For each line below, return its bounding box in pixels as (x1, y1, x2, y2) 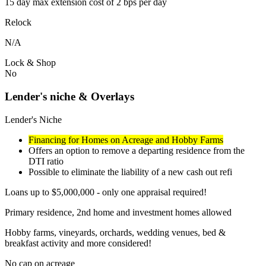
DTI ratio (28, 156, 64, 166)
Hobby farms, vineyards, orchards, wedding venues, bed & (5, 227, 226, 237)
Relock (5, 17, 31, 28)
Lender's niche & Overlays (5, 90, 134, 103)
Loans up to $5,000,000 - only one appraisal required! (5, 186, 207, 197)
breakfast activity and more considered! (5, 237, 151, 248)
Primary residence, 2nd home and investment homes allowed (5, 207, 232, 217)
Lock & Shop (5, 58, 56, 68)
